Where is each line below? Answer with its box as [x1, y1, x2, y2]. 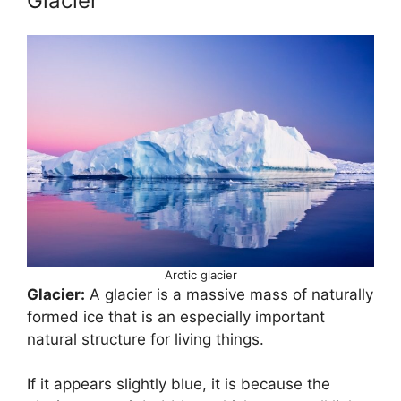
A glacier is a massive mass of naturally [85, 285, 373, 303]
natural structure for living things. [27, 329, 264, 348]
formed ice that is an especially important [27, 307, 325, 326]
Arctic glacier [164, 267, 237, 282]
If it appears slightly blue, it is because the [27, 375, 330, 394]
